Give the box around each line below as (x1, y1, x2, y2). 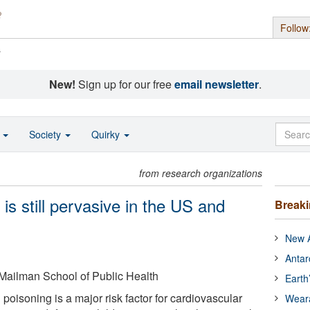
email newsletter (174, 76, 259, 92)
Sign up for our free (75, 76, 174, 92)
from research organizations (139, 166, 263, 180)
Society (29, 127, 64, 141)
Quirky (91, 127, 122, 141)
